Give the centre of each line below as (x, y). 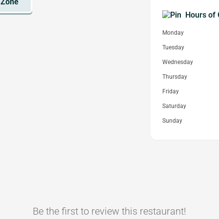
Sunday (172, 121)
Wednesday (178, 62)
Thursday (175, 77)
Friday (171, 91)
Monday (173, 33)
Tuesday (173, 47)
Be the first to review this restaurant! (109, 211)
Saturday (174, 106)
